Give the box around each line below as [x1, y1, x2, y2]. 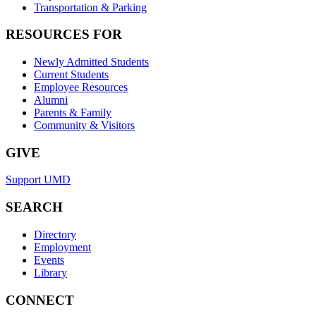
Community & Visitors [34, 119, 135, 132]
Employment [34, 241, 91, 253]
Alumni [34, 94, 68, 107]
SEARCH [6, 200, 63, 215]
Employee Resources [34, 81, 128, 94]
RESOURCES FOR [6, 27, 122, 42]
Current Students [34, 68, 109, 81]
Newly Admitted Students [34, 56, 149, 68]
